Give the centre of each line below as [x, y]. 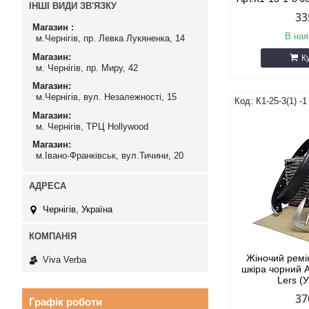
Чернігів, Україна [78, 209]
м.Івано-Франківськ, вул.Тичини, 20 [110, 156]
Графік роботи [66, 301]
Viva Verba [64, 259]
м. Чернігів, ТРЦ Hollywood [92, 126]
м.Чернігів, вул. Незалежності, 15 [106, 97]
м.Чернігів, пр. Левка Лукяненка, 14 [110, 39]
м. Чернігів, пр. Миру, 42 [87, 68]
